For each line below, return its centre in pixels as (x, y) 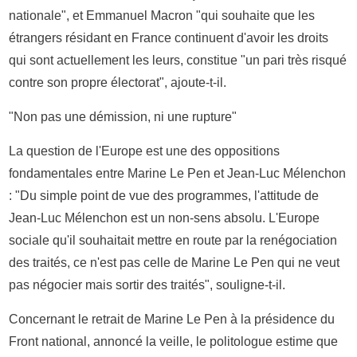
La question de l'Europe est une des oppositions (145, 151)
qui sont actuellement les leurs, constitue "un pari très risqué (178, 60)
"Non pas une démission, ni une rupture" (123, 116)
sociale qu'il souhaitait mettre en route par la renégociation (173, 240)
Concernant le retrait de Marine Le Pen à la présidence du (172, 319)
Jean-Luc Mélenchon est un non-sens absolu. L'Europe (165, 218)
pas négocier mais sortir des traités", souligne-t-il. (147, 284)
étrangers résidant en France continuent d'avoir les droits (169, 37)
